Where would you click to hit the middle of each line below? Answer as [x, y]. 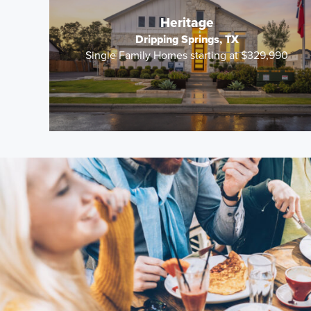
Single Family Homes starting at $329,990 [187, 55]
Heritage [187, 23]
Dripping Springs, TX [187, 40]
